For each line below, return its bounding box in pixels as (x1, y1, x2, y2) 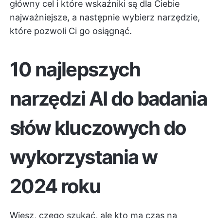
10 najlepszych (10, 57, 141, 81)
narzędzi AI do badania (10, 87, 207, 110)
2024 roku (10, 174, 100, 198)
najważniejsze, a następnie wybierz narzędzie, (10, 12, 200, 22)
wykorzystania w (10, 145, 158, 169)
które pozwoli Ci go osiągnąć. (10, 26, 132, 36)
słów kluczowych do (10, 116, 186, 140)
